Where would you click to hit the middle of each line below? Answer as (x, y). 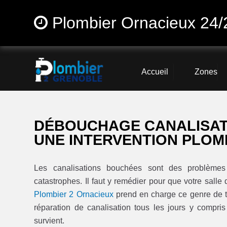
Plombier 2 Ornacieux (74, 195)
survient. (49, 221)
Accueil (155, 72)
